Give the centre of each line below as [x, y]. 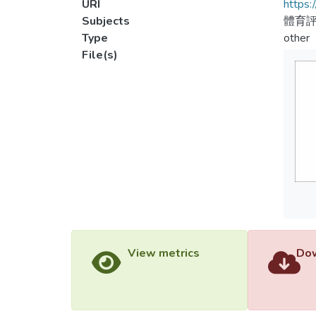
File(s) [100, 55]
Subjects [106, 21]
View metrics [163, 253]
